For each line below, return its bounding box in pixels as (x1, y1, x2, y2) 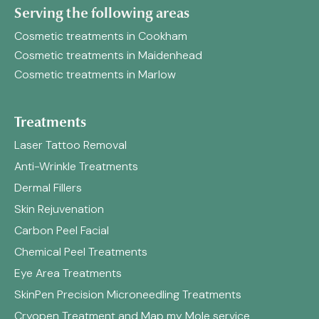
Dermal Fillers (14, 180, 82, 195)
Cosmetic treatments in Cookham (14, 28, 187, 43)
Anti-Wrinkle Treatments (14, 159, 138, 174)
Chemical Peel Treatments (14, 244, 147, 259)
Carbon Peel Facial (14, 223, 109, 238)
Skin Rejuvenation (14, 202, 104, 216)
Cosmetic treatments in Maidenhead (14, 48, 202, 63)
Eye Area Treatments (14, 266, 122, 281)
